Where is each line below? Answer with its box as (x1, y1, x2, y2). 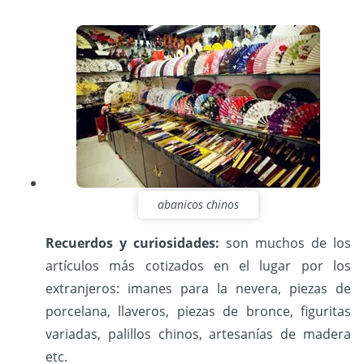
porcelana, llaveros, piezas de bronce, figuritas (45, 301, 351, 320)
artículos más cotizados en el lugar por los (45, 256, 351, 275)
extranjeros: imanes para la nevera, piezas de (45, 279, 351, 297)
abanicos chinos (158, 196, 239, 212)
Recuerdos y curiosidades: (45, 233, 219, 252)
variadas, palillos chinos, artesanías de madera (45, 324, 351, 343)
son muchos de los (219, 233, 351, 252)
